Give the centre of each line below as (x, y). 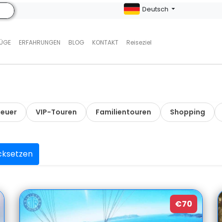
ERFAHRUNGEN (39, 42)
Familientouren (123, 112)
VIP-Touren (56, 112)
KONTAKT (105, 42)
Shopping (187, 112)
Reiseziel (139, 42)
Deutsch (156, 9)
